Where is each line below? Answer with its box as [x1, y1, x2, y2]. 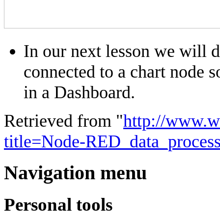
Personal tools [4, 194, 112, 215]
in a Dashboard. [24, 82, 135, 102]
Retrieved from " [4, 110, 123, 131]
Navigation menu [4, 162, 147, 184]
